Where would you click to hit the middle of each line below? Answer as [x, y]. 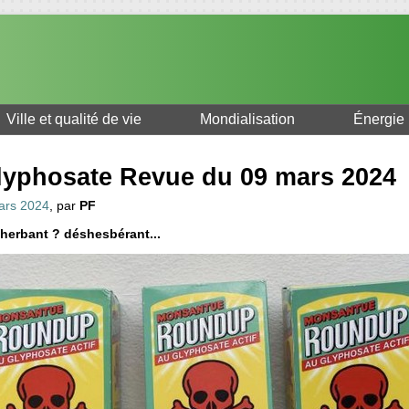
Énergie [379, 120]
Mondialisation [247, 120]
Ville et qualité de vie [74, 120]
